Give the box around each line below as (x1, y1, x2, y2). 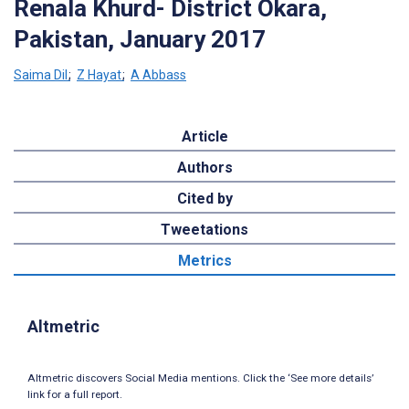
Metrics (177, 251, 232, 269)
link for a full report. (27, 388, 122, 402)
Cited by (176, 189, 233, 207)
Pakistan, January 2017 (14, 25, 266, 53)
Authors (176, 158, 233, 176)
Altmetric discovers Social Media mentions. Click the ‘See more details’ (27, 372, 373, 385)
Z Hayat (77, 67, 121, 82)
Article (181, 127, 228, 145)
